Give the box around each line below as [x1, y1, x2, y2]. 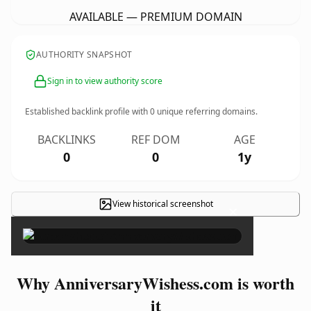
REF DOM [131, 132, 180, 147]
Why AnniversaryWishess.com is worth [17, 271, 294, 295]
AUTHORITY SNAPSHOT [36, 49, 133, 60]
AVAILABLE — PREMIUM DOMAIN [69, 9, 242, 24]
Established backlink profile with [25, 106, 150, 117]
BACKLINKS [37, 132, 96, 147]
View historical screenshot [112, 198, 213, 210]
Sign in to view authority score [47, 75, 162, 87]
